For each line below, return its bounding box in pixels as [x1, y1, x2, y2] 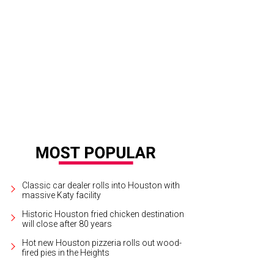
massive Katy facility [22, 190, 102, 200]
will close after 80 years [22, 218, 113, 229]
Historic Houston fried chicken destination [22, 209, 185, 219]
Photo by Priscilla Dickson [126, 48, 214, 57]
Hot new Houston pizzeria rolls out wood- [22, 237, 182, 248]
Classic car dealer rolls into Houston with [22, 180, 180, 190]
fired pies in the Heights [22, 247, 110, 257]
